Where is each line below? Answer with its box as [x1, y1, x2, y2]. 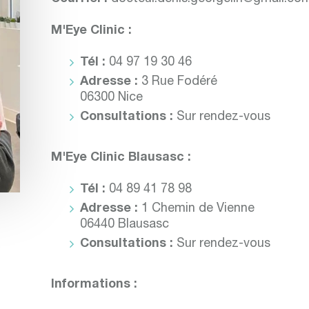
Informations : [51, 279, 137, 292]
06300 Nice [80, 92, 143, 105]
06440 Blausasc [80, 219, 170, 232]
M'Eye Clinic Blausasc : [51, 152, 191, 165]
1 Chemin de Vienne [141, 203, 255, 216]
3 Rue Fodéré [141, 76, 218, 89]
